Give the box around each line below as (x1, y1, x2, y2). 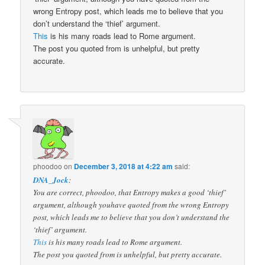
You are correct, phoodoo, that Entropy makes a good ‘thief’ (33, 186, 227, 198)
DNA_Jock (33, 174, 69, 185)
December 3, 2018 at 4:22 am (74, 160, 173, 172)
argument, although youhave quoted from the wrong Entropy (33, 199, 230, 210)
